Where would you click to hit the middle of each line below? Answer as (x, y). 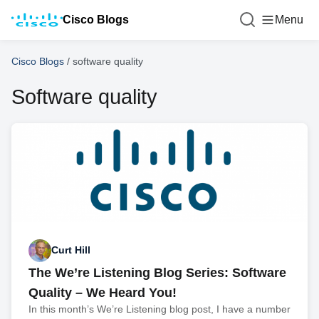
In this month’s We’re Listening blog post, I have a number (159, 309)
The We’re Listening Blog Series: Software (157, 272)
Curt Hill (71, 250)
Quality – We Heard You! (103, 292)
